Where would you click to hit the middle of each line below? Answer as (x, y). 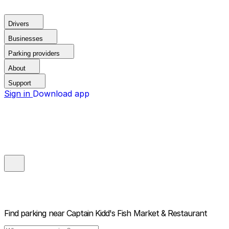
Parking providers (34, 53)
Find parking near (34, 213)
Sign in (18, 94)
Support (20, 83)
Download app (61, 94)
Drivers (19, 24)
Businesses (26, 39)
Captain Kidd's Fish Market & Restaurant (137, 213)
